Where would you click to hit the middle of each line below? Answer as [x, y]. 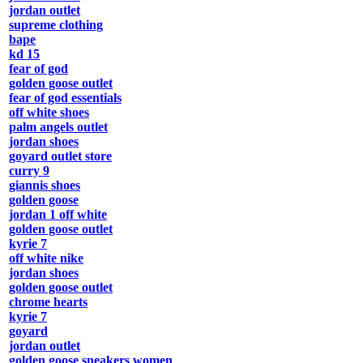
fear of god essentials [65, 98]
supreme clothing [56, 25]
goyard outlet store [60, 156]
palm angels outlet [58, 127]
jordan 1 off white [58, 215]
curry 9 [29, 171]
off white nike [46, 258]
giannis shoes [45, 186]
